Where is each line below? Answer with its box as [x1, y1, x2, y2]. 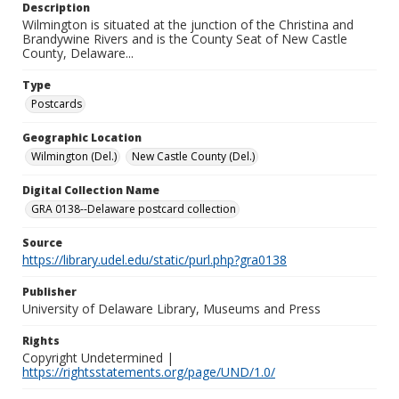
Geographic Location [22, 130, 142, 145]
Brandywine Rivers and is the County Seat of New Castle [22, 30, 347, 47]
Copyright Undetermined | [22, 349, 174, 366]
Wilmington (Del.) [31, 149, 117, 164]
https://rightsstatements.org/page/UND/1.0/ [22, 363, 275, 380]
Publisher [22, 284, 77, 299]
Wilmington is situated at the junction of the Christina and [22, 16, 354, 33]
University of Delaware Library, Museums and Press [22, 300, 321, 317]
